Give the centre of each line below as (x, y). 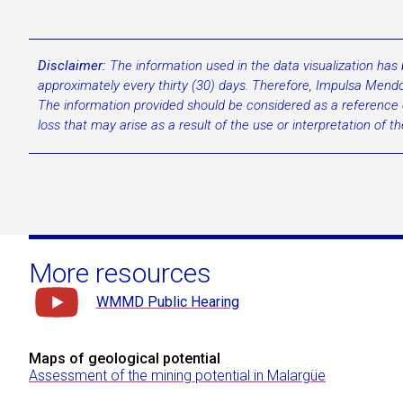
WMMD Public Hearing (167, 302)
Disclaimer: (72, 66)
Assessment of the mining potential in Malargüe (177, 376)
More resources (120, 273)
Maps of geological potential (125, 359)
